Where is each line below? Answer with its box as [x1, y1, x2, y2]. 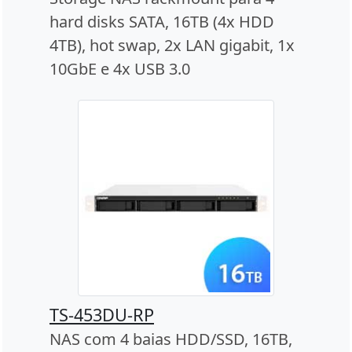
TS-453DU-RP [49, 303, 154, 327]
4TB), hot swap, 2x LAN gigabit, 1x [49, 35, 295, 57]
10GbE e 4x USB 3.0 [49, 58, 190, 80]
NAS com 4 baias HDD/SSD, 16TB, [49, 328, 292, 350]
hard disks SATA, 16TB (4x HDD [49, 11, 274, 33]
